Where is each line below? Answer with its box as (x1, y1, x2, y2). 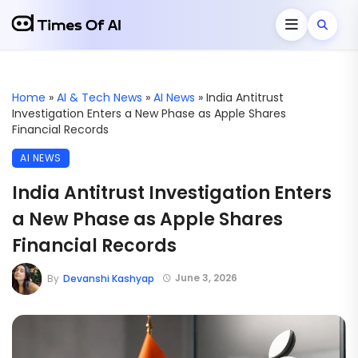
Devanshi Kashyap (62, 272, 154, 285)
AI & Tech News (57, 89, 142, 105)
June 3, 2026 (174, 271, 237, 284)
